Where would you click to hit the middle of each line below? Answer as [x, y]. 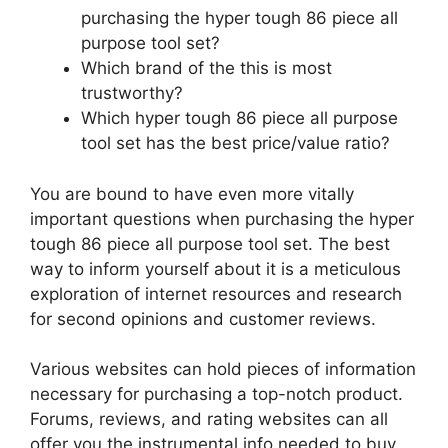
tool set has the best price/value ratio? [235, 143]
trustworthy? [132, 93]
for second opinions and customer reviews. [203, 318]
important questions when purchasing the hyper [222, 218]
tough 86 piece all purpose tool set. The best [210, 243]
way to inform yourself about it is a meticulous [215, 268]
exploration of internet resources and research [216, 293]
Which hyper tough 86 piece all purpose [239, 118]
